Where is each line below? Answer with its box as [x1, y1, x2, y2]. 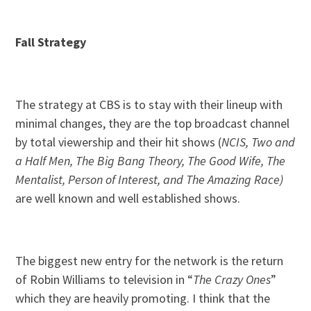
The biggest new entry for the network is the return [15, 253, 284, 269]
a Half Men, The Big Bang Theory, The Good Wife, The [15, 153, 286, 169]
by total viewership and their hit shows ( [15, 134, 222, 151]
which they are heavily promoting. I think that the [15, 290, 271, 307]
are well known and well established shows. [15, 190, 241, 207]
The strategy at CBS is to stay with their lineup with [15, 96, 283, 113]
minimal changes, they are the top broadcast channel [15, 115, 290, 132]
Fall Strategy [15, 34, 87, 51]
